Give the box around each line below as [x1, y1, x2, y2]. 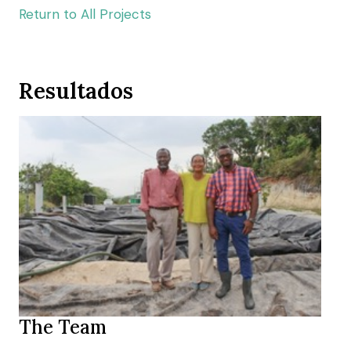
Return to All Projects [19, 5, 151, 23]
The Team [19, 314, 107, 339]
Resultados [19, 77, 133, 105]
